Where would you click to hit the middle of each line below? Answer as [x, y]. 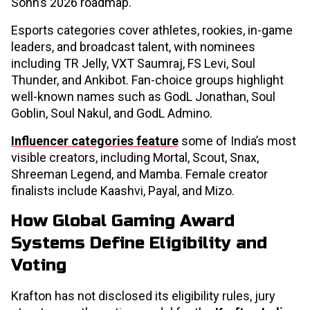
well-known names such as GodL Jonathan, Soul [143, 97]
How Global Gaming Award [123, 221]
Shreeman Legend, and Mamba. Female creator [139, 174]
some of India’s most [237, 141]
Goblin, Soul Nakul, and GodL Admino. [112, 113]
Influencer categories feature [95, 141]
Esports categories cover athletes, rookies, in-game [152, 30]
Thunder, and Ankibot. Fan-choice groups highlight [147, 80]
